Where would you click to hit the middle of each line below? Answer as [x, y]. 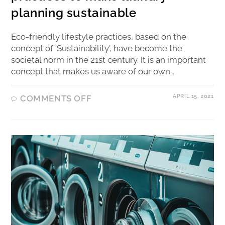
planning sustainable [74, 13]
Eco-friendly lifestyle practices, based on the [99, 36]
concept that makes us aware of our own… [93, 71]
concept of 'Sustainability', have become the [97, 48]
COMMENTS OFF [56, 98]
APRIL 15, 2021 [193, 96]
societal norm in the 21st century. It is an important [109, 60]
